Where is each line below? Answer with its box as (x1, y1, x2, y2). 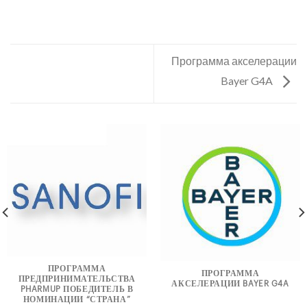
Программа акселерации (171, 54, 297, 68)
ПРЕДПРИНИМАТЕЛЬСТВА (18, 275, 136, 283)
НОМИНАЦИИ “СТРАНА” (23, 295, 131, 304)
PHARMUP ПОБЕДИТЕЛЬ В (20, 285, 134, 293)
